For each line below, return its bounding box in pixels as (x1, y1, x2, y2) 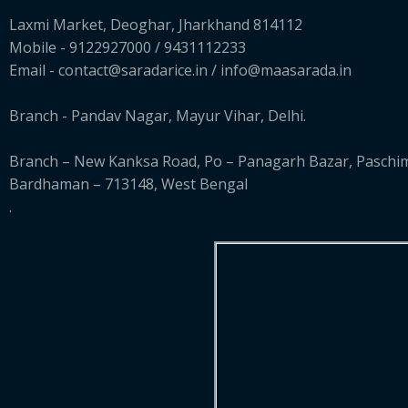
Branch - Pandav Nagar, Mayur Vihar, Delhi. (9, 105, 306, 126)
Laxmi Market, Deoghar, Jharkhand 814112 (9, 14, 302, 35)
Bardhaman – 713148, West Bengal (9, 173, 248, 194)
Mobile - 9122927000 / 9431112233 (9, 36, 246, 57)
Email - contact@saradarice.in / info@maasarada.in (9, 59, 352, 80)
